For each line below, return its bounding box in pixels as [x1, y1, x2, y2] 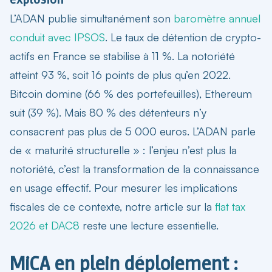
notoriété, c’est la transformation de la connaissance [10, 161, 259, 175]
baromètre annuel [174, 11, 260, 25]
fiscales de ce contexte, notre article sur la [10, 199, 215, 213]
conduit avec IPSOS [10, 30, 105, 44]
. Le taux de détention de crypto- [105, 30, 261, 44]
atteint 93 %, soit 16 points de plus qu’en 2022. [10, 67, 231, 81]
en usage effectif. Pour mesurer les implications [10, 180, 237, 194]
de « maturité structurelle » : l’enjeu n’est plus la [10, 143, 237, 157]
